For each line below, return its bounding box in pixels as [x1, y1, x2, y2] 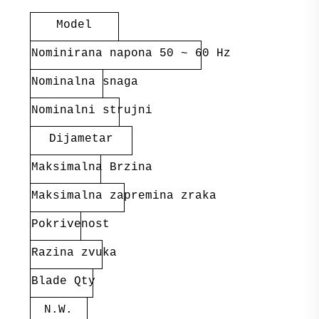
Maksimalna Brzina [31, 160, 152, 174]
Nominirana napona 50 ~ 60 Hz [31, 46, 231, 60]
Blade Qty [31, 274, 95, 288]
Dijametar [48, 132, 113, 145]
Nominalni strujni [31, 103, 152, 117]
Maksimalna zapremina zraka [31, 189, 216, 202]
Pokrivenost [31, 217, 110, 231]
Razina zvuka [31, 246, 117, 259]
